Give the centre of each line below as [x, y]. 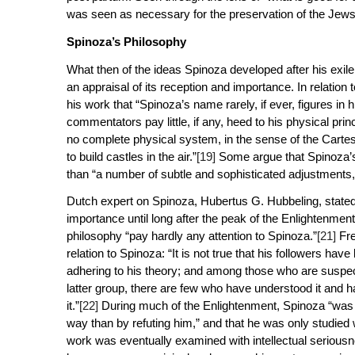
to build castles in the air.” [131, 156]
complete [106, 139]
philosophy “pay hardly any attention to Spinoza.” [191, 236]
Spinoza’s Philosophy [128, 41]
